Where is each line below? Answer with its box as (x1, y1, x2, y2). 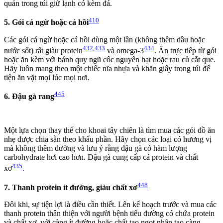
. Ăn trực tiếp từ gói (154, 46, 217, 55)
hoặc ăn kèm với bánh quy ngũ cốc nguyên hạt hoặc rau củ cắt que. (4, 55, 216, 64)
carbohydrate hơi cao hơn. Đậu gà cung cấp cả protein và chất (4, 153, 198, 162)
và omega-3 (105, 46, 144, 55)
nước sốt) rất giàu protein (4, 46, 83, 55)
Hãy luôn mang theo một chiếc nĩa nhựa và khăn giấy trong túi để (4, 64, 210, 73)
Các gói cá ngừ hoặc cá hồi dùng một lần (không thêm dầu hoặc (4, 35, 205, 44)
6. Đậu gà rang (4, 92, 54, 101)
